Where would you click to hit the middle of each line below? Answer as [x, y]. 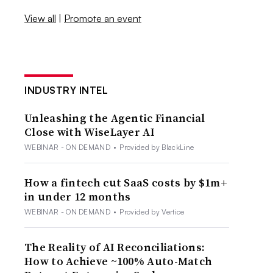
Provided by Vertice [152, 211]
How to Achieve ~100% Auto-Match [119, 261]
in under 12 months [78, 196]
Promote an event [103, 18]
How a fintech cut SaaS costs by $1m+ [126, 182]
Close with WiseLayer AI [90, 132]
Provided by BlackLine [157, 147]
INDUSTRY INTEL [66, 90]
